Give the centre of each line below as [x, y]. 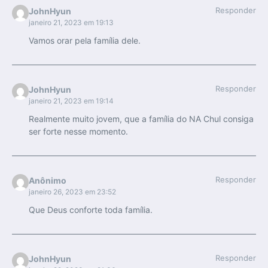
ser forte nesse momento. [78, 132]
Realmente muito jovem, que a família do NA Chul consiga [141, 119]
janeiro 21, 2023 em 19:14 [71, 101]
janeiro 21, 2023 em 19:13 [71, 23]
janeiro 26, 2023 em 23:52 [72, 192]
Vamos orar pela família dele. [84, 41]
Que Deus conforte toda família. [90, 210]
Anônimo [47, 181]
